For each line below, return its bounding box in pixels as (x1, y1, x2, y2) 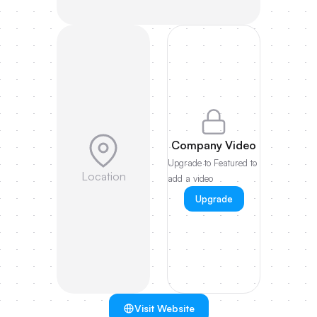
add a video (168, 172, 213, 184)
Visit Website (134, 302, 195, 314)
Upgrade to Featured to (168, 156, 257, 168)
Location (81, 168, 126, 183)
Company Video (171, 137, 256, 152)
